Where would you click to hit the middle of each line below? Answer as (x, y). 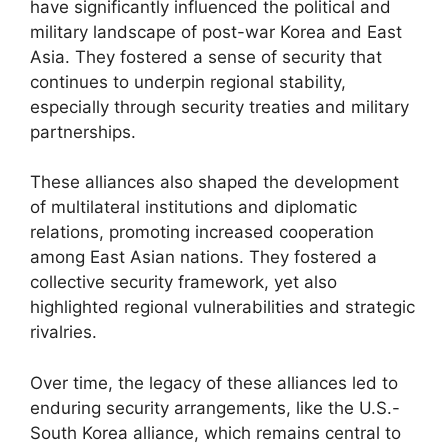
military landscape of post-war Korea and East (216, 31)
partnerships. (83, 131)
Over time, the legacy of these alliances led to (214, 382)
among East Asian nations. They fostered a (203, 257)
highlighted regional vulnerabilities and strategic (222, 307)
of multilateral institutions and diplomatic (193, 207)
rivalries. (63, 332)
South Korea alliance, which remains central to (215, 432)
